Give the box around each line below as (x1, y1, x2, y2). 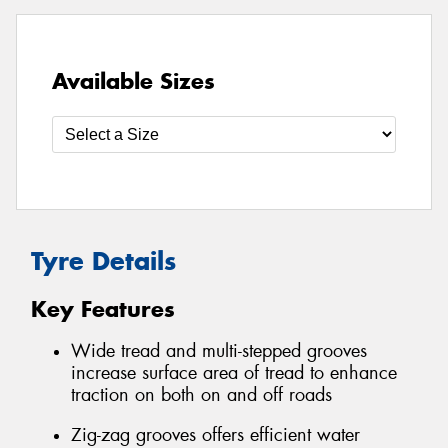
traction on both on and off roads (71, 383, 332, 408)
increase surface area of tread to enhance (71, 361, 397, 386)
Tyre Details (31, 245, 176, 278)
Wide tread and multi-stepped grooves (71, 339, 367, 364)
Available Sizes (52, 67, 215, 96)
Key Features (31, 294, 175, 323)
